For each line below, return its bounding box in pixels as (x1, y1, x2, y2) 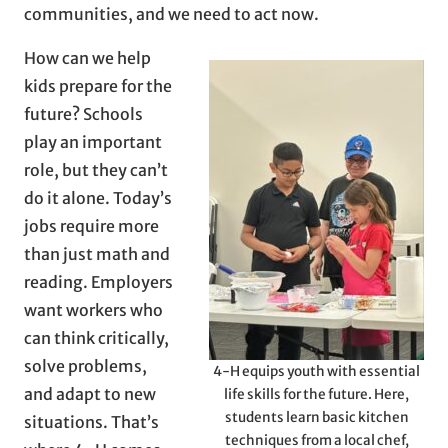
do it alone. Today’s (24, 187, 172, 208)
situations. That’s (24, 411, 159, 432)
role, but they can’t (24, 159, 168, 180)
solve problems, (24, 355, 147, 376)
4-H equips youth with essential (213, 362, 420, 380)
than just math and (24, 243, 170, 264)
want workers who (24, 299, 163, 320)
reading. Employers (24, 271, 173, 292)
